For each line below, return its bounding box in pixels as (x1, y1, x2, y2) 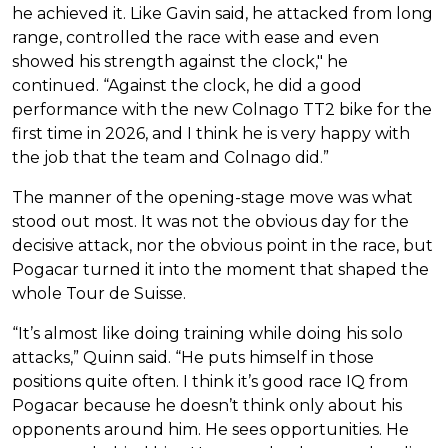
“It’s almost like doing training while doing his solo (12, 324, 403, 344)
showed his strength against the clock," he (12, 52, 348, 72)
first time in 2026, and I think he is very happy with (12, 124, 410, 144)
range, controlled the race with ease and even (12, 28, 379, 48)
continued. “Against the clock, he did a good (12, 76, 362, 96)
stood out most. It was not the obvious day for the (12, 212, 409, 232)
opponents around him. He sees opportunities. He (12, 420, 409, 440)
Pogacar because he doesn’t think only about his (12, 396, 402, 416)
